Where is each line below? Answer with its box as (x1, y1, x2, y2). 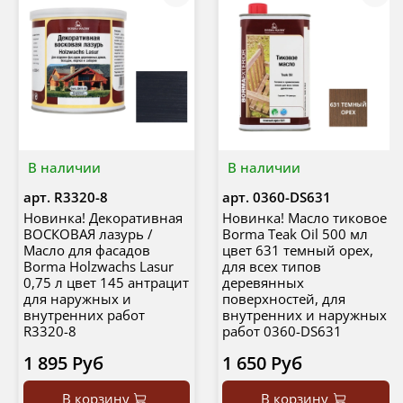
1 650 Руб (222, 350, 302, 375)
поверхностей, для (222, 289, 345, 308)
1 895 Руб (22, 350, 103, 375)
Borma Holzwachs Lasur (22, 256, 174, 275)
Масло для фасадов (22, 240, 150, 259)
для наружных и (22, 289, 131, 308)
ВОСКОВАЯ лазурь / (22, 224, 153, 243)
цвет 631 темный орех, (222, 240, 373, 259)
